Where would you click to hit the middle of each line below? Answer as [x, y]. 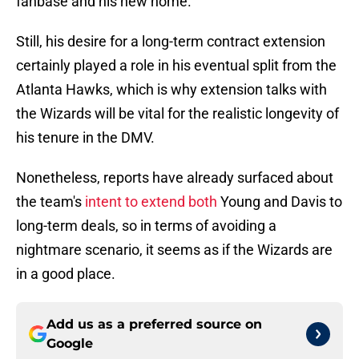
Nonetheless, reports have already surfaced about [175, 178]
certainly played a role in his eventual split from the [176, 66]
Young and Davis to [280, 202]
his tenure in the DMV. [85, 138]
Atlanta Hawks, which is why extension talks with [171, 90]
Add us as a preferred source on [154, 325]
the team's [49, 202]
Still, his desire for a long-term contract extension [171, 42]
